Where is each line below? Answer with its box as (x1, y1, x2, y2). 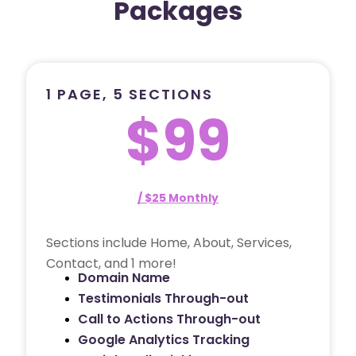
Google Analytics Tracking (78, 330, 250, 349)
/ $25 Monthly (137, 189, 219, 206)
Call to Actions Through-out (78, 309, 261, 328)
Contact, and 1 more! (46, 253, 176, 273)
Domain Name (78, 268, 170, 287)
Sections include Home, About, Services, (46, 233, 292, 252)
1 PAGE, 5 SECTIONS (46, 83, 213, 104)
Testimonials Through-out (78, 288, 249, 308)
